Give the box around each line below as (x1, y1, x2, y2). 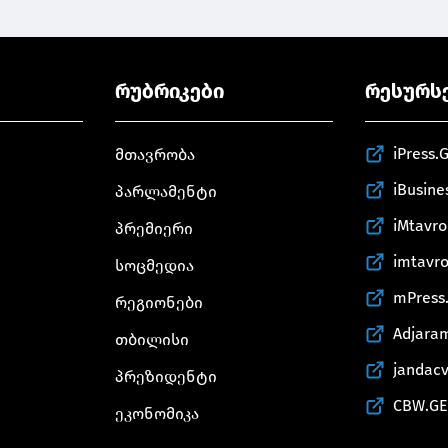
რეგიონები (115, 292, 204, 312)
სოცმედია (115, 255, 195, 275)
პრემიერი (115, 218, 194, 238)
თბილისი (115, 329, 190, 349)
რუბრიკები (115, 78, 225, 103)
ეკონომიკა (115, 403, 200, 423)
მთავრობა (115, 144, 196, 164)
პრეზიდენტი (115, 366, 218, 386)
